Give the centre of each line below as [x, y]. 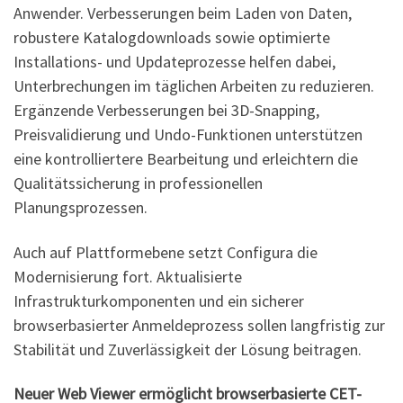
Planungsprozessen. [81, 208]
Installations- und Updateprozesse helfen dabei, [175, 62]
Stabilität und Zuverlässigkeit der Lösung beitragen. [188, 349]
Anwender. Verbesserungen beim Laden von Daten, [183, 13]
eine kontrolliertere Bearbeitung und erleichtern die [186, 159]
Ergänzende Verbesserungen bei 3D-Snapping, [166, 111]
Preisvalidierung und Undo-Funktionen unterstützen [188, 135]
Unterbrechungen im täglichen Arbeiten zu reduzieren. [194, 86]
